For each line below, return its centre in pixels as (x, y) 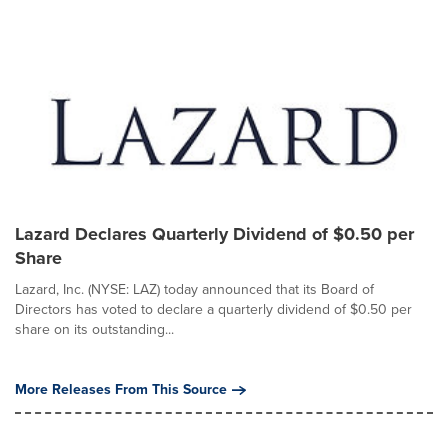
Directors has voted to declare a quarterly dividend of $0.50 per (213, 309)
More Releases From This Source (121, 389)
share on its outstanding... (94, 329)
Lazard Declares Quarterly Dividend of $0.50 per (214, 234)
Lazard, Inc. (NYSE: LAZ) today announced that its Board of (194, 289)
